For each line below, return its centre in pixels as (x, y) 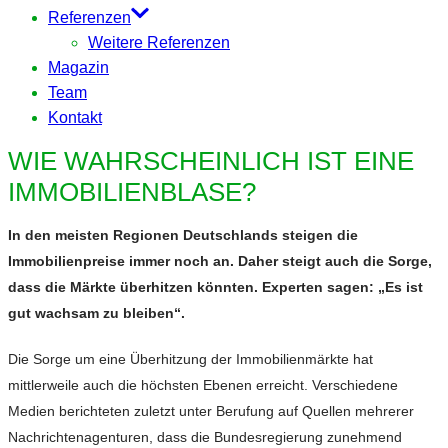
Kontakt (75, 118)
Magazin (78, 68)
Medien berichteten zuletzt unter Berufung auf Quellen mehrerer (211, 411)
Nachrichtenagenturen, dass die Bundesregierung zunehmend (205, 437)
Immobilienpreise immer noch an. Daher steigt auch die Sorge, (220, 261)
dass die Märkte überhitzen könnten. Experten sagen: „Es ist (215, 287)
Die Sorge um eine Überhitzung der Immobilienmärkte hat (190, 359)
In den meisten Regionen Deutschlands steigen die (183, 235)
